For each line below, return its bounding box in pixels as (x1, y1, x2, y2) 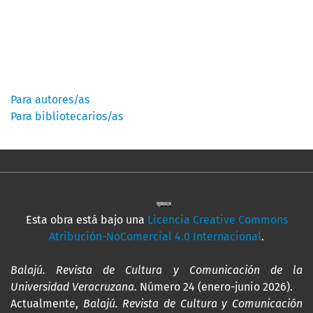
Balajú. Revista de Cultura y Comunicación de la (10, 263, 303, 277)
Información (10, 62, 101, 85)
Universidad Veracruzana (10, 280, 134, 294)
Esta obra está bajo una (25, 213, 147, 227)
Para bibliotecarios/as (10, 110, 123, 124)
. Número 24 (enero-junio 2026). (134, 280, 293, 294)
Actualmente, (10, 297, 83, 311)
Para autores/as (10, 93, 89, 107)
